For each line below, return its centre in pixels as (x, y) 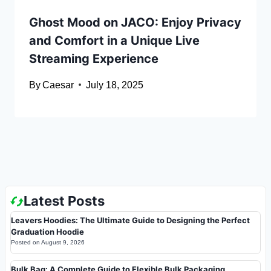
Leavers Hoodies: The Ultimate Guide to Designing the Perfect (130, 220)
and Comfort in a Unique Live (114, 40)
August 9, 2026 (63, 243)
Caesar (58, 85)
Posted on (26, 243)
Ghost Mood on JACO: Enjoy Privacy (135, 22)
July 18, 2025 (115, 85)
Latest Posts (64, 201)
